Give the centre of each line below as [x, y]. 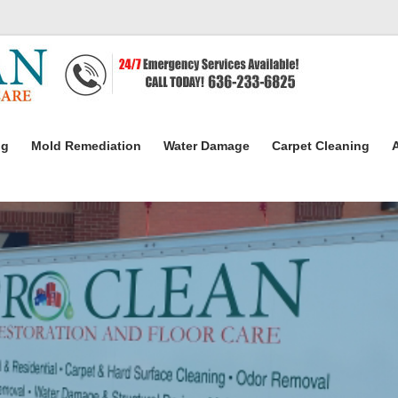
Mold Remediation [86, 146]
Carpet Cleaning [321, 146]
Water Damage [207, 146]
